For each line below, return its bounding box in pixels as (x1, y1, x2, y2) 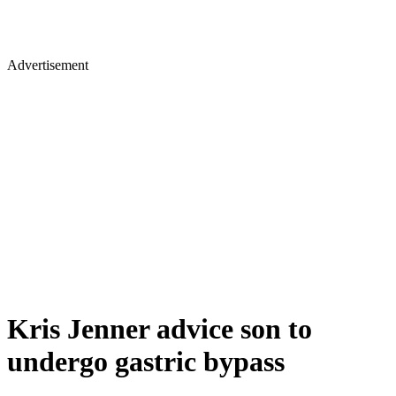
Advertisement (7, 57, 88, 72)
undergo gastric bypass (7, 346, 285, 378)
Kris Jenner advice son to (7, 313, 312, 346)
